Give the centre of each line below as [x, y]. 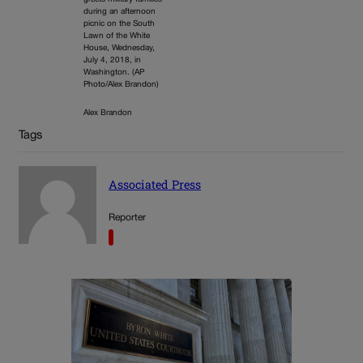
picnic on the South [119, 24]
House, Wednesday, [119, 49]
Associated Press [155, 184]
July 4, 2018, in [112, 61]
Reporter [127, 217]
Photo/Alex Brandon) [121, 85]
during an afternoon [120, 12]
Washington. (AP [114, 73]
